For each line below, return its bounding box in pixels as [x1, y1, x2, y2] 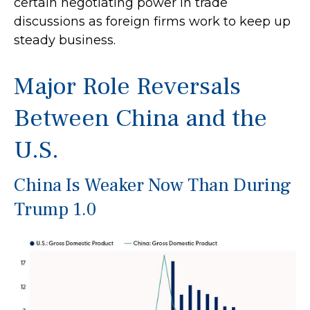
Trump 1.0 [14, 197, 96, 221]
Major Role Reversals [14, 71, 241, 102]
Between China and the [14, 102, 267, 134]
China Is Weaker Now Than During [14, 173, 291, 197]
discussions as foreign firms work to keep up [14, 14, 291, 29]
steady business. [14, 33, 116, 48]
